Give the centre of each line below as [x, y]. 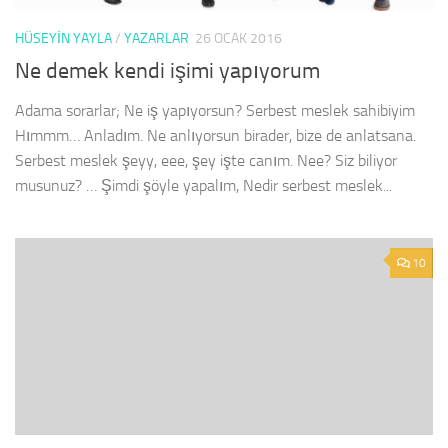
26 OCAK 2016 [238, 38]
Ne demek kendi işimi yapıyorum [167, 71]
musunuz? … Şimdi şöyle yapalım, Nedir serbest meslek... [203, 186]
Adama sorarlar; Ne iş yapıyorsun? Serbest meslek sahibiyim [215, 111]
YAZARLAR [156, 38]
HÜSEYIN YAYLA [63, 38]
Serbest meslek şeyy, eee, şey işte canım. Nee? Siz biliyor [206, 161]
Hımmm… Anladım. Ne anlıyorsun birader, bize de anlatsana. [215, 136]
